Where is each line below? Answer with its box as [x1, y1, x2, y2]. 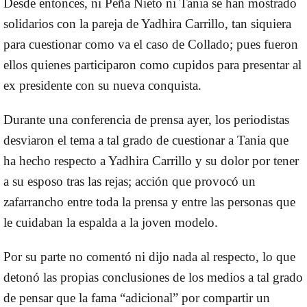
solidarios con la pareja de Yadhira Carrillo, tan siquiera [3, 16, 291, 32]
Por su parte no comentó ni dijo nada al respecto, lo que [3, 249, 295, 265]
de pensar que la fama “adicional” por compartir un [3, 291, 270, 306]
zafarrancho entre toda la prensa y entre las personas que [3, 195, 295, 210]
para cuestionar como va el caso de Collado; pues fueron [3, 37, 298, 52]
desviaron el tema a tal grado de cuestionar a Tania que [3, 133, 288, 148]
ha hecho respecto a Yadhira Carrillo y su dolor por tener [3, 153, 299, 169]
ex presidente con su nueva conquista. [3, 78, 201, 93]
